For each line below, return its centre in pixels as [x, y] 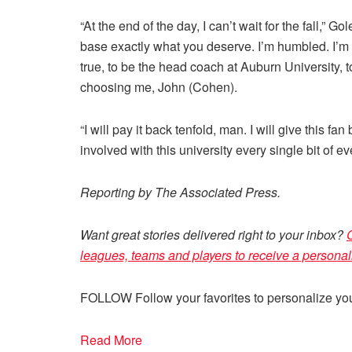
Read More [111, 339]
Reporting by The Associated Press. [180, 192]
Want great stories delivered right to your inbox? [213, 234]
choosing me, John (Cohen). [159, 86]
